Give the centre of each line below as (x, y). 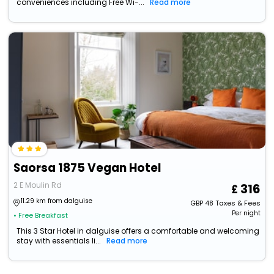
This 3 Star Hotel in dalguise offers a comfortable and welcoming (138, 231)
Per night (246, 213)
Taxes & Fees (238, 203)
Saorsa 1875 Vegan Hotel (87, 168)
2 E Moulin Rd (38, 185)
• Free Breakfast (41, 216)
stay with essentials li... (59, 241)
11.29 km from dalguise (57, 201)
